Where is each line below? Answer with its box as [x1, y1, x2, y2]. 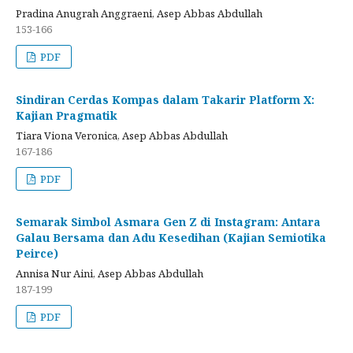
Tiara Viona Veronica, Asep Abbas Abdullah [16, 128, 228, 143]
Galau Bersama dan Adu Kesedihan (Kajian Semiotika [16, 229, 326, 245]
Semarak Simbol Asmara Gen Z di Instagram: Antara [16, 214, 321, 229]
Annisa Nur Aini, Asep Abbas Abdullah [16, 266, 203, 281]
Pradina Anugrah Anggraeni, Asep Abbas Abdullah [16, 6, 262, 20]
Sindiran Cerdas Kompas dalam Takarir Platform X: [16, 91, 314, 107]
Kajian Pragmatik [16, 107, 117, 123]
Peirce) [16, 245, 58, 261]
